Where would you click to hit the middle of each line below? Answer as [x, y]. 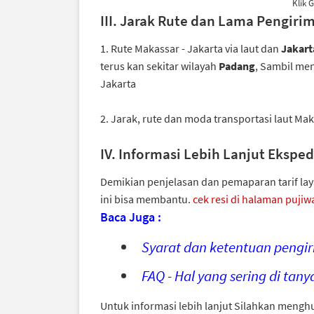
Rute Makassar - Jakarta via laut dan [196, 48]
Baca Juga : [131, 217]
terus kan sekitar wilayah [159, 66]
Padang [237, 66]
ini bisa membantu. [146, 199]
